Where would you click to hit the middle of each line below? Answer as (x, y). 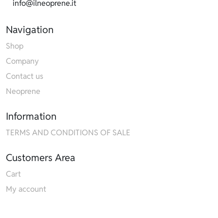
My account (26, 189)
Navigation (30, 29)
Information (31, 116)
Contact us (25, 76)
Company (23, 61)
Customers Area (41, 157)
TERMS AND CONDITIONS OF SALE (68, 132)
